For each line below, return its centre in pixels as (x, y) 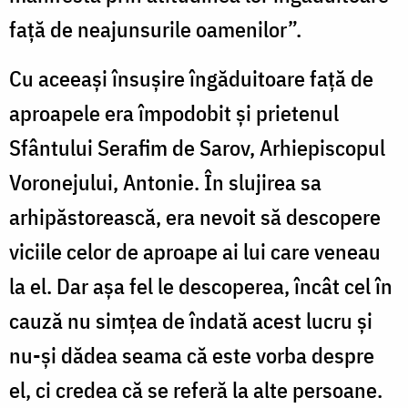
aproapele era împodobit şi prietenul (174, 113)
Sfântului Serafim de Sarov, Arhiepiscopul (197, 148)
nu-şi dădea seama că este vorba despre (192, 356)
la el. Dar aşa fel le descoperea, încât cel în (201, 286)
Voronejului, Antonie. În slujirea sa (165, 183)
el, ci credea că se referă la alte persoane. (196, 390)
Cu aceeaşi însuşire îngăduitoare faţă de (191, 79)
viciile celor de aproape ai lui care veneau (195, 252)
